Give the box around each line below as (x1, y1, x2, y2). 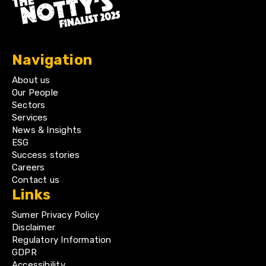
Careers (12, 162, 45, 173)
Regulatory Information (12, 235, 112, 245)
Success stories (12, 150, 80, 160)
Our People (12, 87, 59, 98)
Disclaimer (12, 222, 56, 233)
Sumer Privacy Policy (12, 210, 100, 220)
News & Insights (12, 125, 82, 135)
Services (12, 112, 48, 123)
